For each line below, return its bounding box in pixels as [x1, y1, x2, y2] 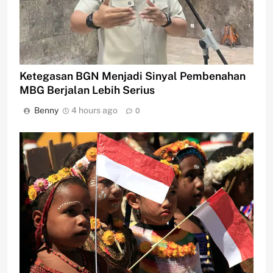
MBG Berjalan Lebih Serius [19, 83, 155, 97]
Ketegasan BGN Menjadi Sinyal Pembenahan [19, 69, 246, 83]
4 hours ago [71, 105, 118, 116]
